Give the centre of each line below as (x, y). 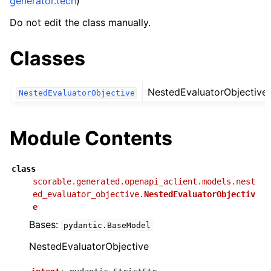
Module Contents (91, 139)
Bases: (45, 225)
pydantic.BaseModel (107, 226)
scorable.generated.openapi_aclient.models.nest (144, 182)
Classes (47, 58)
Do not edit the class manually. (80, 22)
